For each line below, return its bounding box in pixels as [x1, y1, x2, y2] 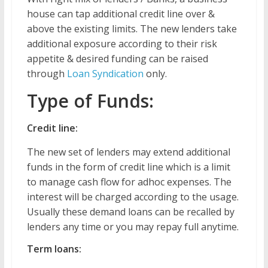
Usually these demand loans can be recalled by [26, 205, 234, 218]
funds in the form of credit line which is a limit [26, 160, 230, 173]
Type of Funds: [26, 89, 154, 113]
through [26, 67, 67, 80]
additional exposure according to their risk [26, 37, 217, 50]
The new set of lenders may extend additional [26, 145, 230, 159]
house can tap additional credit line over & [26, 7, 215, 20]
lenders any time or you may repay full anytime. [26, 220, 239, 233]
